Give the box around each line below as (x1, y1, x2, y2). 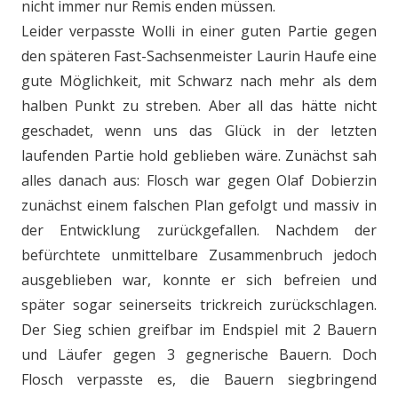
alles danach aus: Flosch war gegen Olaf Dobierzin (21, 171, 377, 190)
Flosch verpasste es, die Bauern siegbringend (21, 370, 377, 389)
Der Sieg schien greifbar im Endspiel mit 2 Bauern (21, 320, 377, 339)
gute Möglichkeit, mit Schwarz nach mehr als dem (21, 71, 377, 91)
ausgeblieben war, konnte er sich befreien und (21, 270, 377, 290)
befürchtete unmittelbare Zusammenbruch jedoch (21, 245, 377, 265)
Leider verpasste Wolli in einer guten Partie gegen (21, 21, 377, 41)
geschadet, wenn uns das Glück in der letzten (21, 121, 377, 140)
